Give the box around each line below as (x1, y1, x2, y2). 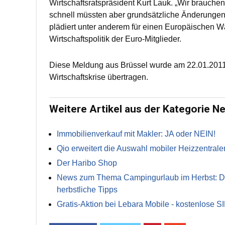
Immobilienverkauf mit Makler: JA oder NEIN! (57, 130, 215, 138)
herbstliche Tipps (57, 185, 118, 194)
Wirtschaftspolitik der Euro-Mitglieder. (49, 35, 181, 43)
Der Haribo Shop (57, 159, 117, 167)
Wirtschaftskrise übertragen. (49, 73, 148, 81)
